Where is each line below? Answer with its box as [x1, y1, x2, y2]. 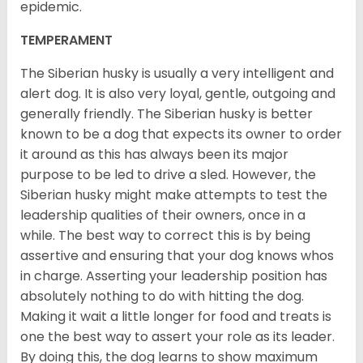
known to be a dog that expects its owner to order [20, 125, 342, 144]
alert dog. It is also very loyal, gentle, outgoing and [20, 84, 335, 104]
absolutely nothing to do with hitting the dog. [20, 287, 304, 306]
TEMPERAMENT [20, 31, 113, 50]
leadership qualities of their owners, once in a [20, 206, 305, 225]
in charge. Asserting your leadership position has [20, 267, 327, 286]
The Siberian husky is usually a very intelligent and [20, 64, 334, 83]
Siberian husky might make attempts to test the [20, 186, 327, 205]
